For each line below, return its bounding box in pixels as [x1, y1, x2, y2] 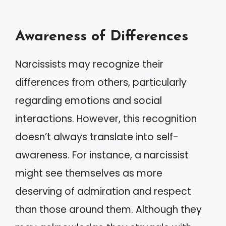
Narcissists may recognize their [15, 58, 163, 72]
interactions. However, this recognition [15, 112, 197, 126]
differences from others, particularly [15, 76, 187, 90]
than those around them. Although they [15, 203, 202, 217]
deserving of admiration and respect [15, 185, 191, 199]
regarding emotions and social [15, 94, 162, 108]
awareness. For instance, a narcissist [15, 148, 189, 162]
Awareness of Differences [15, 29, 188, 44]
